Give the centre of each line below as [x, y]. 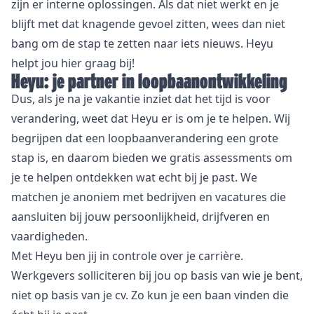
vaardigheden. [49, 237]
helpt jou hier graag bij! [73, 63]
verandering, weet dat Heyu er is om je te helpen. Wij [151, 119]
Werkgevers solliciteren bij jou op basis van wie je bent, [157, 276]
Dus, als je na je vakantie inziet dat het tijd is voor [141, 99]
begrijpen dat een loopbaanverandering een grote [145, 138]
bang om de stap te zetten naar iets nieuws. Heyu [142, 44]
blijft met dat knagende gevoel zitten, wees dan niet [148, 24]
